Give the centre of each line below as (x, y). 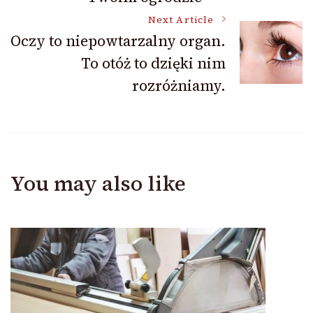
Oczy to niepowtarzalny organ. (118, 41)
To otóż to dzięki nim (153, 63)
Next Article (181, 20)
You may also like (98, 183)
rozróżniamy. (179, 85)
